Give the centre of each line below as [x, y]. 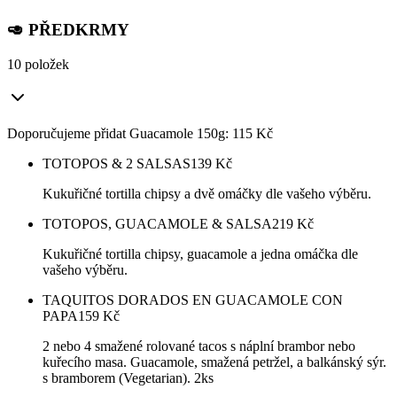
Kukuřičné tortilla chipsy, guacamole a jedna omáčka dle [200, 254]
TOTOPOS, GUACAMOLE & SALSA [157, 224]
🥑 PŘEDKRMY [68, 30]
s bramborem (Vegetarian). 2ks [128, 378]
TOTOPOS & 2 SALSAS [117, 164]
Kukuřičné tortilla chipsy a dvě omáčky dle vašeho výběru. [207, 194]
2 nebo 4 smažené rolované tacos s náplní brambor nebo [199, 346]
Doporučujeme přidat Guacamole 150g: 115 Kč [140, 134]
